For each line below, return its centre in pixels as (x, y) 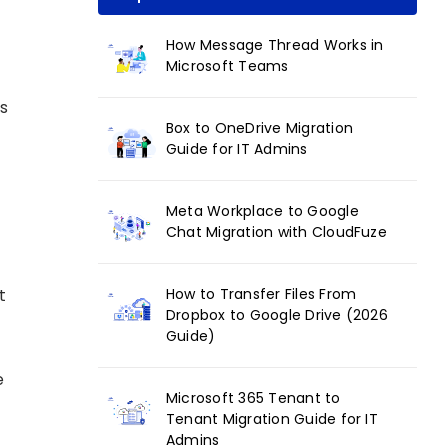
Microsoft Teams (227, 65)
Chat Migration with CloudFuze (276, 231)
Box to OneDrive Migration (260, 127)
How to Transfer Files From (261, 293)
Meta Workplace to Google (262, 210)
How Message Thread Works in (275, 44)
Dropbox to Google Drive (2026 (277, 314)
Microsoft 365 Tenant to (253, 397)
